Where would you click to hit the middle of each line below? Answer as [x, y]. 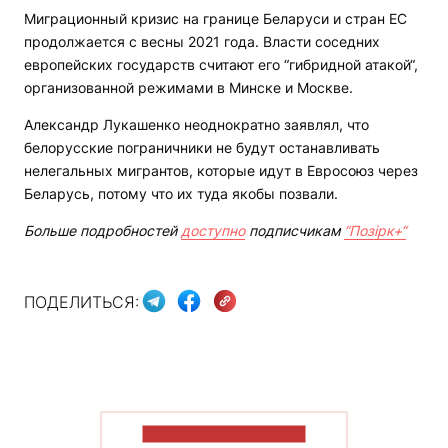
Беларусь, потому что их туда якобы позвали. [181, 194]
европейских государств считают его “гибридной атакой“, [221, 65]
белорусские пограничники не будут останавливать [202, 148]
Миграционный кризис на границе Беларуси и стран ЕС [215, 19]
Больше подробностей [102, 231]
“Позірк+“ [375, 231]
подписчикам [294, 231]
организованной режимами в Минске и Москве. [188, 88]
